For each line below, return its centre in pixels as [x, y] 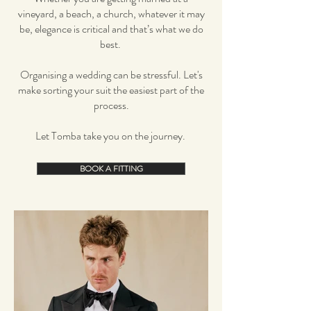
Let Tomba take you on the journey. [111, 135]
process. [111, 105]
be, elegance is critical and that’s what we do [111, 28]
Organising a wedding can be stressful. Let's [111, 74]
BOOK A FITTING [111, 168]
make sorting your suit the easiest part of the [111, 90]
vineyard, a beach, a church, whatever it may [111, 13]
